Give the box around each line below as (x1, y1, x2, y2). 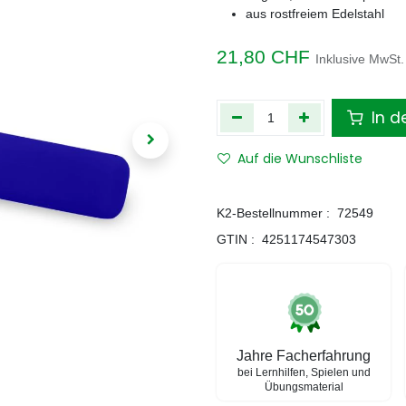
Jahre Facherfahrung (237, 348, 371, 363)
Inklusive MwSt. (315, 52, 404, 66)
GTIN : (217, 232, 255, 246)
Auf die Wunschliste (237, 150, 362, 168)
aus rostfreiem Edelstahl (246, 6, 384, 21)
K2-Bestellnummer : (217, 206, 330, 220)
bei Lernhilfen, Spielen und (237, 366, 371, 379)
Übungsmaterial (264, 381, 343, 393)
